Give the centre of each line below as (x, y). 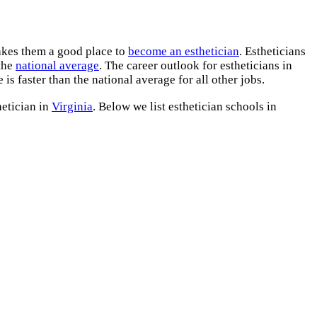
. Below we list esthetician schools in (185, 106)
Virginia (72, 106)
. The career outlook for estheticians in (196, 66)
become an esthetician (184, 52)
